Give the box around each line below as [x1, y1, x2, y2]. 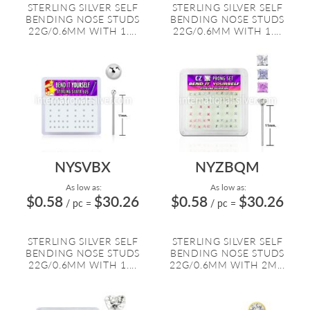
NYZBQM [195, 158, 259, 175]
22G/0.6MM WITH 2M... [170, 259, 285, 271]
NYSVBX [55, 158, 111, 175]
